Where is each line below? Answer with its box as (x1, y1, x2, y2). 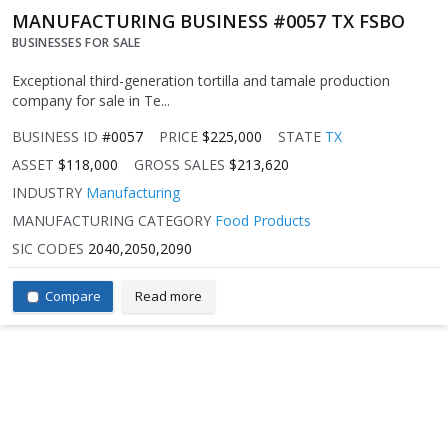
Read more (135, 287, 202, 306)
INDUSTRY (12, 183, 82, 203)
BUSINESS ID (12, 127, 98, 147)
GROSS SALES (134, 155, 225, 175)
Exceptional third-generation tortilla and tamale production (12, 71, 390, 91)
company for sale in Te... (12, 91, 170, 111)
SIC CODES (12, 239, 84, 259)
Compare (45, 287, 101, 306)
